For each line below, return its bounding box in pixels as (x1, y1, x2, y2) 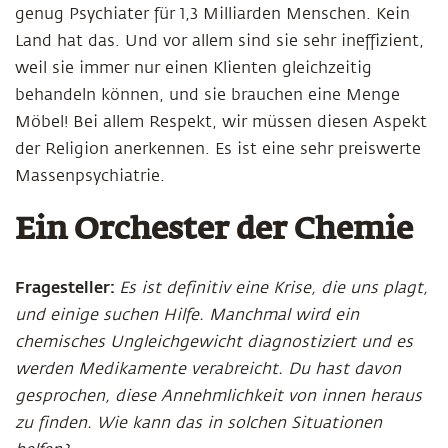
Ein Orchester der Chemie (15, 216, 413, 246)
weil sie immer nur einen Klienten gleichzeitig (15, 59, 372, 77)
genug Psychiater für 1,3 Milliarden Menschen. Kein (15, 5, 410, 23)
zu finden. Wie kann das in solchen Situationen (15, 414, 382, 432)
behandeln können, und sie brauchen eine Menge (15, 86, 400, 104)
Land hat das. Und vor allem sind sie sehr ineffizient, (15, 32, 424, 50)
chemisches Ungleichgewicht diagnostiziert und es (15, 333, 413, 351)
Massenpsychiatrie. (15, 167, 165, 185)
